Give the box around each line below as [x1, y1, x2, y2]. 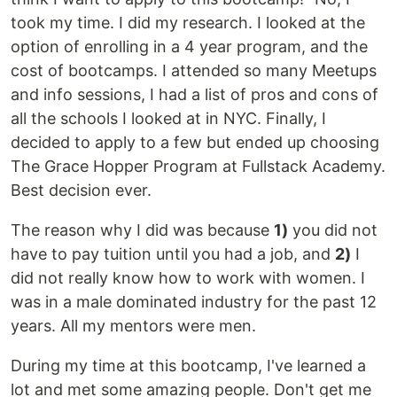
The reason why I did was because [11, 221, 274, 239]
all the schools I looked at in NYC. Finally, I [11, 109, 326, 128]
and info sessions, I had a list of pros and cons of [11, 85, 378, 104]
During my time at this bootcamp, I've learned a [11, 356, 366, 375]
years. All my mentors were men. [11, 316, 256, 335]
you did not [288, 221, 378, 239]
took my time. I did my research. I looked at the [11, 13, 365, 32]
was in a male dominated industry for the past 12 [11, 292, 377, 311]
